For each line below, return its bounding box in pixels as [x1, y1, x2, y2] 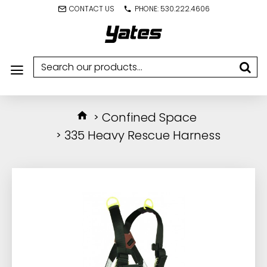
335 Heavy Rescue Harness [64, 127, 221, 144]
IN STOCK [15, 171, 50, 206]
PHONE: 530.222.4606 [134, 4, 210, 14]
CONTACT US [69, 4, 114, 14]
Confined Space [102, 109, 197, 126]
